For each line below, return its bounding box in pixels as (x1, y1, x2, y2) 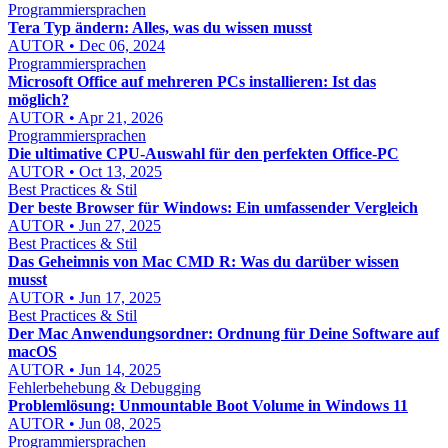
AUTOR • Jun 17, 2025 (8, 289, 161, 306)
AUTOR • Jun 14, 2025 (8, 361, 161, 378)
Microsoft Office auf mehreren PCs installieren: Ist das (8, 73, 376, 90)
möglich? (8, 91, 69, 108)
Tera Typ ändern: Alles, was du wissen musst (8, 19, 312, 36)
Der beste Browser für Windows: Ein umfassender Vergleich (8, 199, 418, 216)
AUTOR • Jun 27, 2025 (8, 217, 161, 234)
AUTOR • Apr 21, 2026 (8, 109, 163, 126)
